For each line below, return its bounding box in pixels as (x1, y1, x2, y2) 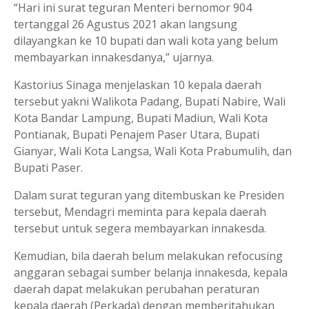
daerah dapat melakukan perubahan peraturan (14, 281, 259, 297)
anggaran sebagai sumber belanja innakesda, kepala (14, 265, 288, 280)
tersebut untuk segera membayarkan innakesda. (14, 221, 266, 236)
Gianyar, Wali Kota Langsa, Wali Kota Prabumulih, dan (14, 143, 292, 159)
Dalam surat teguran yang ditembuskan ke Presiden (14, 188, 284, 203)
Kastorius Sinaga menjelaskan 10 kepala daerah (14, 77, 261, 92)
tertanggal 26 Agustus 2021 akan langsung (14, 17, 237, 32)
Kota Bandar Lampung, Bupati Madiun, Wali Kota (14, 110, 268, 126)
